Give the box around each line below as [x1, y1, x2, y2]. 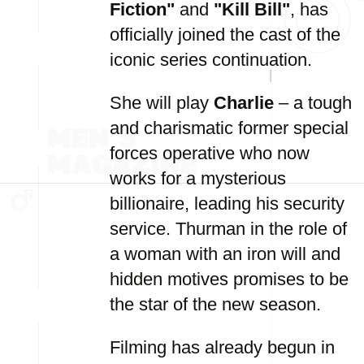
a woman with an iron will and [110, 244, 340, 264]
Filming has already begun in [110, 337, 335, 357]
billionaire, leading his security [110, 193, 344, 214]
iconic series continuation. [110, 50, 312, 70]
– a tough [274, 93, 352, 113]
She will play [110, 93, 214, 113]
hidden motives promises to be [110, 269, 349, 289]
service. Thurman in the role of [110, 219, 347, 239]
